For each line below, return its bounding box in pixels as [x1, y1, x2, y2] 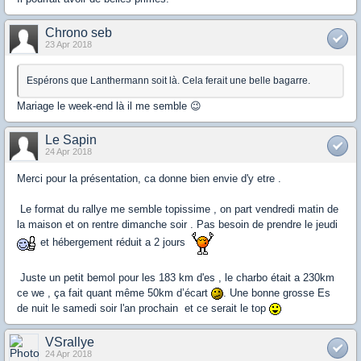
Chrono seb [45, 26, 112, 40]
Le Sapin [45, 133, 97, 147]
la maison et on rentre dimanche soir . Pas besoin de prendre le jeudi [17, 218, 338, 231]
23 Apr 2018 [45, 39, 92, 50]
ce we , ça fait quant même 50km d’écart [17, 287, 211, 300]
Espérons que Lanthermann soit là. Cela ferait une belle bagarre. [27, 75, 310, 87]
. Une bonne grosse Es [223, 287, 330, 300]
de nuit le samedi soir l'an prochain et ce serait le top [17, 302, 269, 315]
